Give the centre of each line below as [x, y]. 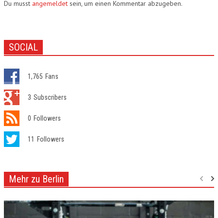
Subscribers [50, 97]
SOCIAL [23, 47]
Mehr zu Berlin [36, 179]
